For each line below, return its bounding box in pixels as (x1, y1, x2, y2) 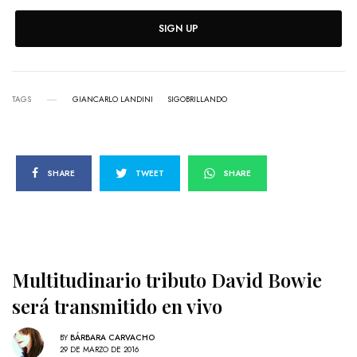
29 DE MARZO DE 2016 (60, 343, 139, 355)
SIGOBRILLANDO (167, 93, 227, 106)
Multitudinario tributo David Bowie (12, 267, 322, 293)
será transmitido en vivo (12, 293, 222, 320)
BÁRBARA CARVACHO (70, 331, 155, 343)
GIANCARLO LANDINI (73, 93, 153, 106)
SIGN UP (159, 22, 198, 37)
